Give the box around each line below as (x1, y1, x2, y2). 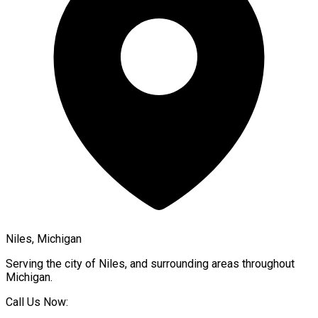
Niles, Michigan (6, 231, 82, 246)
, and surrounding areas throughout (125, 256, 295, 270)
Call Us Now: (6, 295, 68, 309)
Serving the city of (6, 256, 99, 270)
